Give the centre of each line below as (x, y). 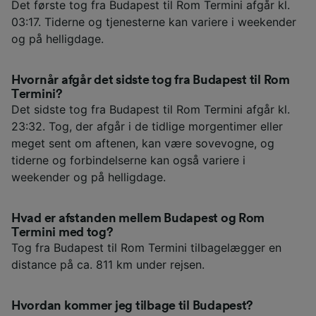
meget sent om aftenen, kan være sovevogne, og (143, 144)
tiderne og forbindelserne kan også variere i (128, 160)
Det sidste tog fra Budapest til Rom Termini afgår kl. (151, 110)
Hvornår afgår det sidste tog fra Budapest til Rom (151, 80)
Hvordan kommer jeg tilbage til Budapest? (133, 306)
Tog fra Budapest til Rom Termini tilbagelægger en (146, 248)
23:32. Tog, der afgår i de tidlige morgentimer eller (147, 127)
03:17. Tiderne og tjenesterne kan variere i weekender (154, 22)
